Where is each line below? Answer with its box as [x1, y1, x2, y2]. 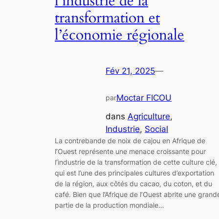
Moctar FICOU [116, 92, 172, 103]
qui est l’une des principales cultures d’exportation [55, 169, 214, 177]
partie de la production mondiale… [55, 201, 164, 210]
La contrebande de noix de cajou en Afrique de [55, 136, 205, 145]
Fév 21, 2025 [106, 66, 155, 76]
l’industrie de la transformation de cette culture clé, [55, 158, 217, 167]
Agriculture [128, 111, 170, 122]
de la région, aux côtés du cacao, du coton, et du [55, 179, 212, 188]
